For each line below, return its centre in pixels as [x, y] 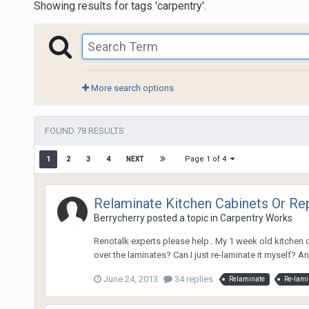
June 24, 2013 [130, 279]
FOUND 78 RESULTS [84, 130]
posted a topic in [182, 218]
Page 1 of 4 [207, 159]
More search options [131, 88]
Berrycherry [119, 218]
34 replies [192, 279]
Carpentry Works [256, 218]
